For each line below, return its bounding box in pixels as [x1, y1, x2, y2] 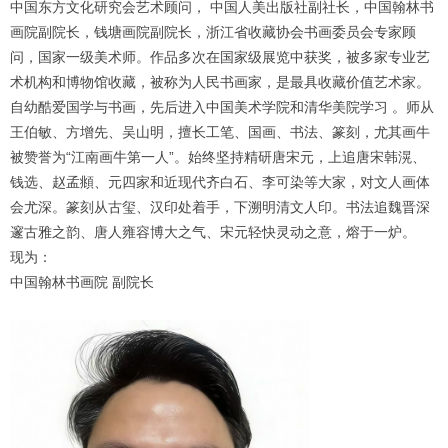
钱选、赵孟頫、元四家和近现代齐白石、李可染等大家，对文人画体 [10, 174, 430, 191]
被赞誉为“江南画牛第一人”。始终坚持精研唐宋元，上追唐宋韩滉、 [10, 149, 426, 166]
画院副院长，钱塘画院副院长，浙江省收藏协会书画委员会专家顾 [10, 24, 416, 41]
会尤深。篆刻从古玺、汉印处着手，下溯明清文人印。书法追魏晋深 [10, 199, 430, 216]
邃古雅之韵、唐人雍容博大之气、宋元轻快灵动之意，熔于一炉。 [10, 224, 416, 241]
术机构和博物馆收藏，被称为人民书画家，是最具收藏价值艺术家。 [10, 74, 430, 91]
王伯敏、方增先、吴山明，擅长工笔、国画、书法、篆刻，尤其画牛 [10, 124, 430, 141]
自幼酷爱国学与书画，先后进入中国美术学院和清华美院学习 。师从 [10, 99, 434, 116]
